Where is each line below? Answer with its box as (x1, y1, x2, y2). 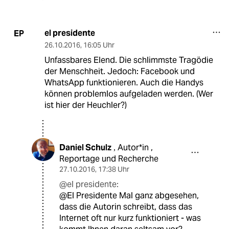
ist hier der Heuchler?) (44, 100, 127, 111)
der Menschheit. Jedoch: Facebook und (44, 66, 195, 77)
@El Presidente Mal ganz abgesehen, (59, 190, 199, 201)
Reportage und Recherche (59, 153, 158, 165)
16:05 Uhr (83, 40, 114, 50)
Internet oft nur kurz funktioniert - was (59, 213, 201, 224)
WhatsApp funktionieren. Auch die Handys (44, 77, 203, 88)
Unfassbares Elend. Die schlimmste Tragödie (44, 55, 213, 66)
